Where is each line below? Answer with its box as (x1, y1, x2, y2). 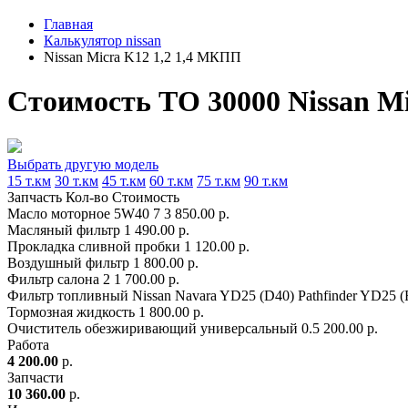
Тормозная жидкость (7, 303, 135, 320)
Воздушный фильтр (7, 254, 129, 270)
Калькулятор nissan (44, 33, 161, 48)
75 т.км (197, 172, 240, 189)
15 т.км (7, 172, 51, 189)
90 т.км (244, 172, 288, 189)
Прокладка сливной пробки (7, 238, 180, 254)
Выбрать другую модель (7, 156, 158, 172)
